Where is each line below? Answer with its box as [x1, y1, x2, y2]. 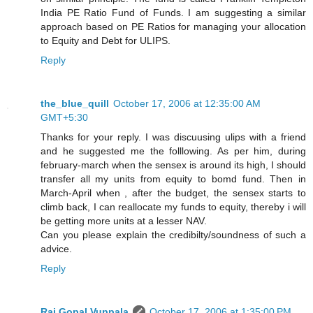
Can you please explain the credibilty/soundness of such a [41, 229, 306, 241]
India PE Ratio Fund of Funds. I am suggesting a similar [41, 7, 306, 19]
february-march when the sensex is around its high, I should [41, 159, 306, 171]
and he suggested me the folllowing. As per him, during [41, 145, 306, 157]
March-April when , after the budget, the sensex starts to [41, 187, 306, 199]
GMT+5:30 [41, 112, 88, 124]
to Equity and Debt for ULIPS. [41, 35, 170, 47]
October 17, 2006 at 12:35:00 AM [113, 98, 261, 110]
